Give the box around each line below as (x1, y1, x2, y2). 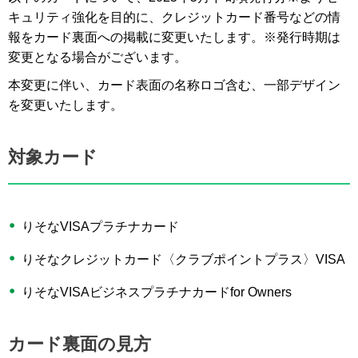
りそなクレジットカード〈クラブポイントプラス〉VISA (22, 253, 345, 267)
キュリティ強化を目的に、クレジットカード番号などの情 (8, 10, 340, 25)
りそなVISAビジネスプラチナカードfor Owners (22, 285, 292, 300)
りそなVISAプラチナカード (22, 220, 179, 234)
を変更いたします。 (8, 98, 123, 113)
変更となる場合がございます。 (8, 50, 187, 65)
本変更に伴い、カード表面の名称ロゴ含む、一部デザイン (8, 78, 340, 93)
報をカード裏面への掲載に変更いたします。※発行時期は (8, 30, 340, 45)
